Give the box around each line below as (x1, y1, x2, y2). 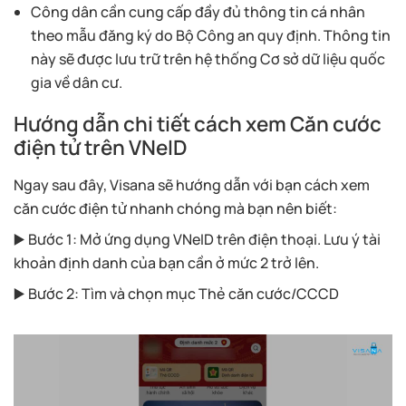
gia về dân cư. (31, 72, 123, 93)
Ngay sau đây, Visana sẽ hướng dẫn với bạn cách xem (14, 175, 370, 196)
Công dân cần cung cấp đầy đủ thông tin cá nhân (31, 2, 366, 23)
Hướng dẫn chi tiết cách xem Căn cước (14, 110, 382, 139)
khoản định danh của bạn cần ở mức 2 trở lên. (14, 253, 319, 274)
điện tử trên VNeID (14, 133, 188, 162)
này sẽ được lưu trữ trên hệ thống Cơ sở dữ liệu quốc (31, 49, 386, 70)
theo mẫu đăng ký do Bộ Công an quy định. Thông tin (31, 25, 391, 46)
